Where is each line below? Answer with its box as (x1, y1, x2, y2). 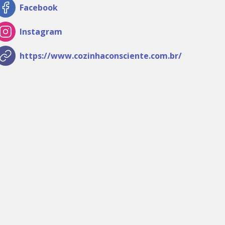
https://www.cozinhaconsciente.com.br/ (20, 50, 182, 62)
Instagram (20, 26, 62, 38)
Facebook (20, 2, 58, 14)
